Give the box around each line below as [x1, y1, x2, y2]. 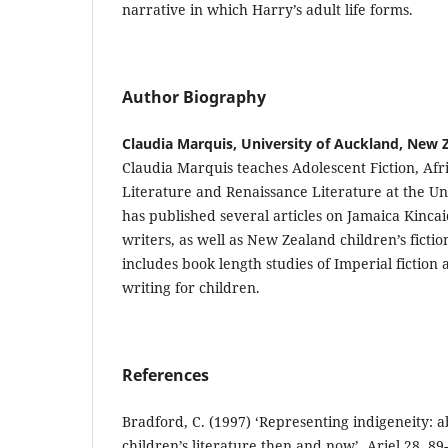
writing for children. [122, 277, 260, 297]
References [122, 363, 209, 386]
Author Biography [122, 85, 266, 108]
